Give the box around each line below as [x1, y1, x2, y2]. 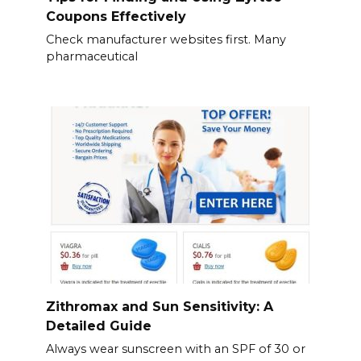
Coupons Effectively [45, 8, 186, 24]
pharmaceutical [45, 48, 138, 64]
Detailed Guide [45, 317, 151, 334]
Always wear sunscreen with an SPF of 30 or [45, 341, 305, 356]
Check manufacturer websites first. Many [45, 31, 286, 47]
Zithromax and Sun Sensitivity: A [45, 298, 273, 314]
